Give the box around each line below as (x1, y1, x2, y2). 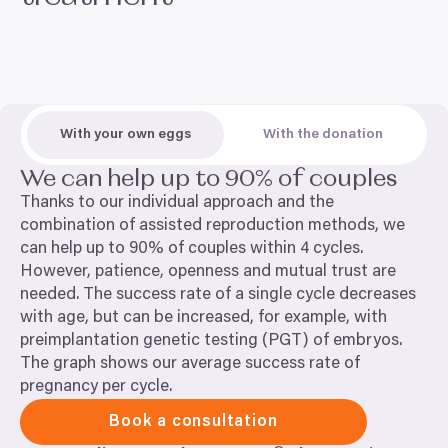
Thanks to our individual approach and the (20, 195, 334, 212)
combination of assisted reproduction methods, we (20, 218, 405, 235)
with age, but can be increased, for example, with (20, 310, 387, 327)
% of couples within (148, 241, 300, 258)
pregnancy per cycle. (20, 379, 172, 396)
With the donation (262, 128, 383, 142)
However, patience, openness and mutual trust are (20, 264, 396, 281)
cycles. (309, 241, 363, 258)
